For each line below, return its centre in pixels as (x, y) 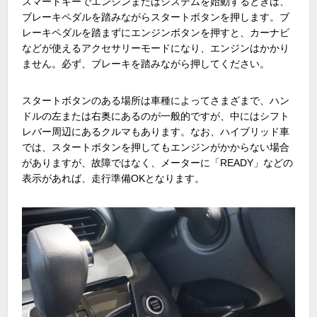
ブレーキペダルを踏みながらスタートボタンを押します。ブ (156, 17)
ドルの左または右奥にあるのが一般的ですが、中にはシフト (156, 116)
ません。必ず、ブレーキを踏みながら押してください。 (146, 64)
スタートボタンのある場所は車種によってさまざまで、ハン (156, 101)
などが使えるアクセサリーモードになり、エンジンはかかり (156, 48)
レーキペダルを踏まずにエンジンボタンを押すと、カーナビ (156, 33)
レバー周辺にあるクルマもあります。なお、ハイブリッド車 (156, 132)
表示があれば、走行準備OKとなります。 (114, 179)
